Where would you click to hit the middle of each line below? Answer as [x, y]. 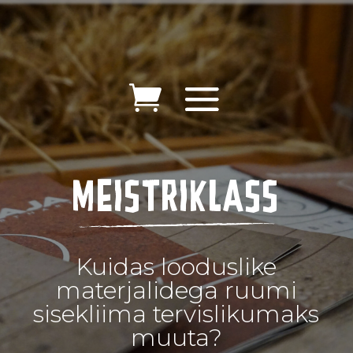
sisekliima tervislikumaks [176, 314]
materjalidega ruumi [176, 291]
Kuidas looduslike [176, 267]
